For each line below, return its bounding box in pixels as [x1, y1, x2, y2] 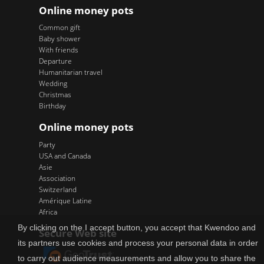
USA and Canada [38, 150, 91, 161]
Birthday [38, 101, 66, 111]
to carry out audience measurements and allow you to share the [18, 253, 256, 263]
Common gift [38, 22, 80, 33]
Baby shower [38, 34, 81, 44]
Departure [38, 56, 72, 67]
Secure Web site [38, 226, 117, 240]
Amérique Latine [38, 195, 92, 206]
